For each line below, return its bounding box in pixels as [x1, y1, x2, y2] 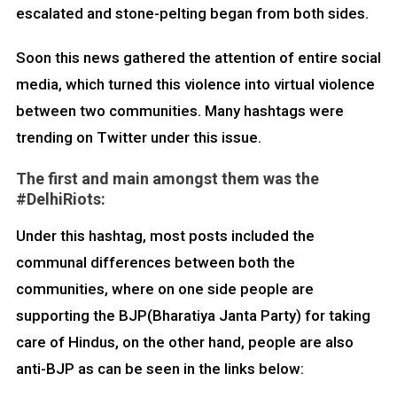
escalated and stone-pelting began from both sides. [15, 4, 369, 23]
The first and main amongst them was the [15, 169, 319, 189]
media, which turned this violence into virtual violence [15, 75, 375, 94]
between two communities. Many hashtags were [15, 102, 344, 121]
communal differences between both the [15, 253, 295, 272]
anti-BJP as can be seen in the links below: [15, 360, 304, 378]
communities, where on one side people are [15, 280, 314, 299]
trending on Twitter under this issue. [15, 128, 261, 147]
